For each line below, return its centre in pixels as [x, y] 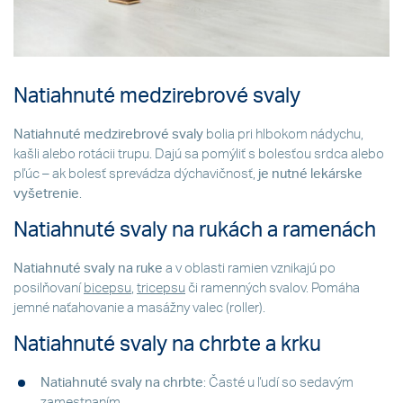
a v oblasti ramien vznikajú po [249, 268]
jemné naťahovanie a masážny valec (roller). [139, 308]
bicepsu [107, 288]
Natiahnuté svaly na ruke [88, 268]
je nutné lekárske [310, 175]
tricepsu [161, 288]
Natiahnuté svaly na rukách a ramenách [195, 231]
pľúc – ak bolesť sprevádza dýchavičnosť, [136, 175]
